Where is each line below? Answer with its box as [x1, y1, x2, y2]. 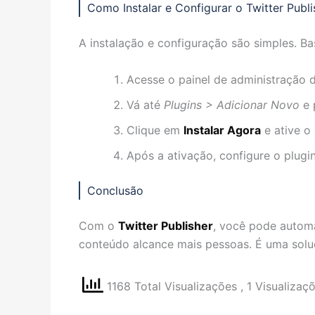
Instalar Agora [184, 122, 261, 137]
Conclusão [87, 183, 143, 198]
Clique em [127, 122, 184, 137]
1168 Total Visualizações [103, 279, 240, 294]
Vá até [127, 97, 164, 112]
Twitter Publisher [118, 218, 213, 233]
